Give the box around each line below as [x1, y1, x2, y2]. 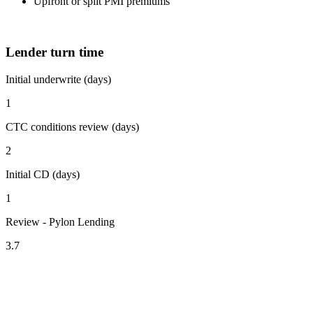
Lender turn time [6, 45, 103, 60]
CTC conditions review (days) [6, 120, 139, 133]
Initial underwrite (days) [6, 73, 111, 85]
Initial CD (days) [6, 168, 80, 180]
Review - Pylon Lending [6, 215, 115, 228]
